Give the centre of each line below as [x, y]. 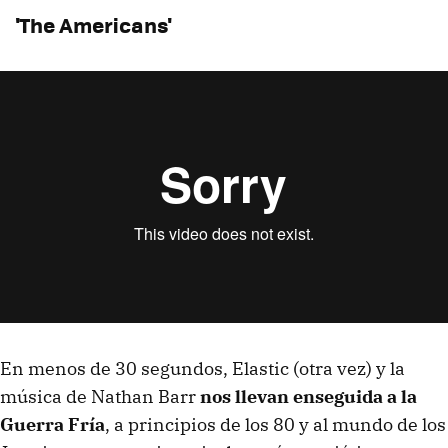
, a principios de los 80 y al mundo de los [275, 424]
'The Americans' [93, 24]
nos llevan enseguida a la [308, 396]
